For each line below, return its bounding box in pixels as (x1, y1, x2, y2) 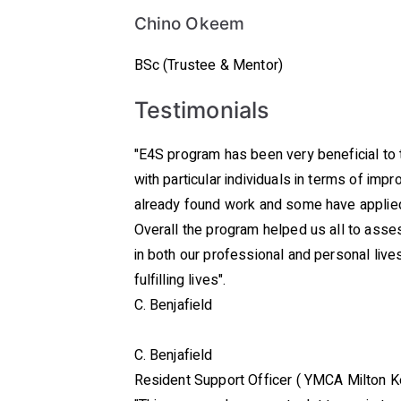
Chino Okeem (133, 13, 245, 34)
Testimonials (133, 97, 270, 124)
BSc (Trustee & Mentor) (133, 55, 284, 76)
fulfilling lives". (133, 269, 226, 291)
